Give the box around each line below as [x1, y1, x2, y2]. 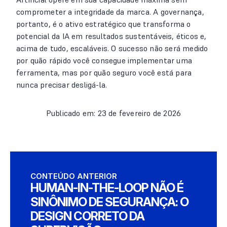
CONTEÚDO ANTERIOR [30, 171, 117, 181]
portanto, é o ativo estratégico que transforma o [16, 19, 191, 29]
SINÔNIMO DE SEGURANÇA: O [30, 195, 188, 209]
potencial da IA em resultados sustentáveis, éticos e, [16, 31, 207, 41]
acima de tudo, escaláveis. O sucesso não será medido [16, 43, 208, 53]
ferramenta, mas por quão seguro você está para [16, 67, 192, 78]
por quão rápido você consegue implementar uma [16, 55, 193, 65]
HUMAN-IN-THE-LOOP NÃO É [30, 180, 183, 195]
